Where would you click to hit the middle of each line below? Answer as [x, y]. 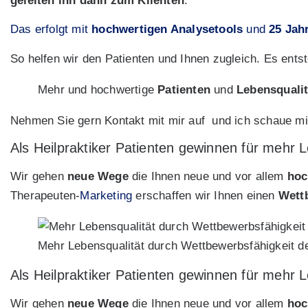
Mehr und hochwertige [98, 89]
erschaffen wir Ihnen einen [205, 196]
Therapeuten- [45, 196]
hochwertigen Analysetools [167, 30]
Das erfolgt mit [51, 30]
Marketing [106, 196]
